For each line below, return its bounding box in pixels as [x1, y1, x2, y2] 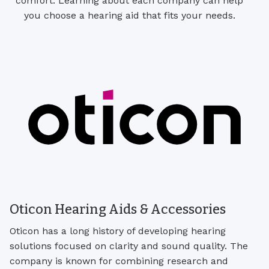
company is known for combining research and [10, 255, 228, 267]
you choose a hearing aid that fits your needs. [23, 10, 235, 22]
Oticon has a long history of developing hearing [10, 225, 226, 237]
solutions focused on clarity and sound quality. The [10, 240, 248, 252]
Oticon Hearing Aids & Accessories [10, 202, 226, 218]
